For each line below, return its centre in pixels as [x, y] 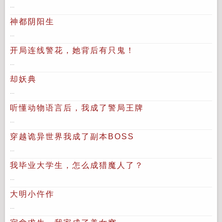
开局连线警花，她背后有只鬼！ [72, 50]
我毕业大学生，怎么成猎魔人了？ [77, 165]
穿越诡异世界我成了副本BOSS [72, 137]
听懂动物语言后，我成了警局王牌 [77, 108]
